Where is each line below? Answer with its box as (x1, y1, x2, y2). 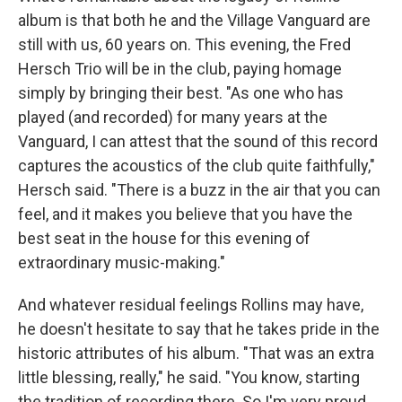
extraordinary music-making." (18, 252, 225, 272)
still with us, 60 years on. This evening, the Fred (18, 34, 351, 54)
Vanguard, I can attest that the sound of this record (18, 131, 378, 151)
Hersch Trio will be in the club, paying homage (18, 58, 342, 78)
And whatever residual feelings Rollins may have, (18, 294, 363, 314)
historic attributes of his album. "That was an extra (18, 343, 374, 363)
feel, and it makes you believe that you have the (18, 204, 353, 223)
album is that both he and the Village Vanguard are (18, 10, 371, 30)
